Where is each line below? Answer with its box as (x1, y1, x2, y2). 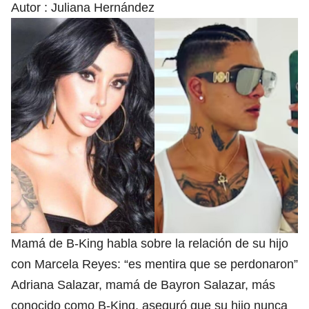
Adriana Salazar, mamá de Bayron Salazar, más (11, 278, 275, 292)
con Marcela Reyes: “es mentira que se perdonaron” (11, 257, 298, 272)
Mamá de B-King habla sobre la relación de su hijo (11, 237, 288, 251)
